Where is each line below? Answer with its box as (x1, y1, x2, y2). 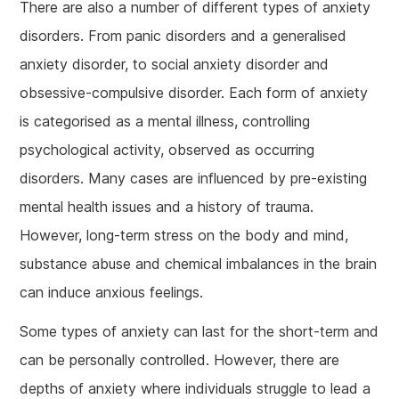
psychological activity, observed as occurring (20, 140, 315, 159)
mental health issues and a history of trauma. (20, 197, 314, 216)
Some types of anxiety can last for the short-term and (20, 322, 379, 340)
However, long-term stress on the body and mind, (20, 225, 349, 244)
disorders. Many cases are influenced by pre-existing (20, 168, 368, 187)
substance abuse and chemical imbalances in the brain (20, 254, 378, 273)
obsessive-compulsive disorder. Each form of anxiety (20, 83, 369, 102)
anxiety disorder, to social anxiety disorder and (20, 54, 330, 73)
